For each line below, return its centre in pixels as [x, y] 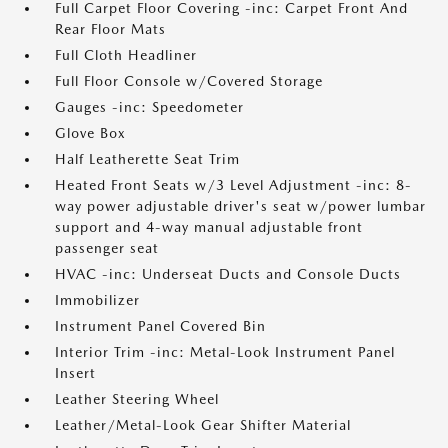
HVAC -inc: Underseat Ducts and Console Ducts [228, 274]
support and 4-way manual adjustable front [209, 227]
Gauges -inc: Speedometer [149, 107]
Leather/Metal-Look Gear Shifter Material [203, 425]
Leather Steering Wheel [137, 399]
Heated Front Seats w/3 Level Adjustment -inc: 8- [233, 185]
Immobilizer [97, 300]
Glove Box [90, 133]
